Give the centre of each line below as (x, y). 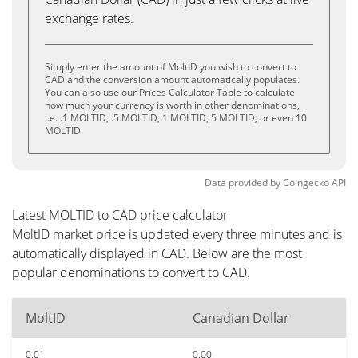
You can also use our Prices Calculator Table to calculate (170, 92)
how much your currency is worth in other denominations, (172, 105)
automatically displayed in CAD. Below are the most (157, 253)
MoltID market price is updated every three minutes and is (177, 234)
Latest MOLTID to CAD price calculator (120, 215)
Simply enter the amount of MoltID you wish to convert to (171, 67)
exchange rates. (89, 18)
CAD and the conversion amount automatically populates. (172, 80)
